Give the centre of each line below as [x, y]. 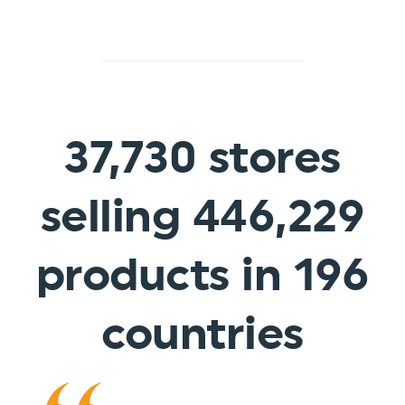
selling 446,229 [202, 217]
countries [202, 334]
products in [165, 275]
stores [268, 158]
